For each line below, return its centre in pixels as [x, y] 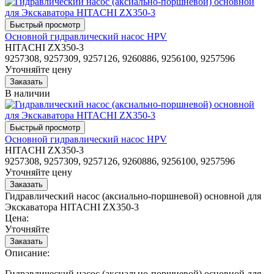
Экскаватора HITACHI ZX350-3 [72, 207]
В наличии [28, 93]
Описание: [27, 253]
